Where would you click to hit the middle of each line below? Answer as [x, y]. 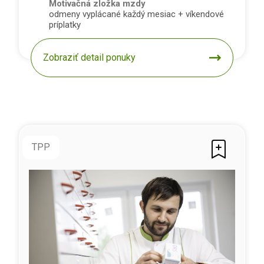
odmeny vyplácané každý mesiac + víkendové [136, 14]
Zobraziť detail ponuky [90, 58]
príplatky [65, 25]
